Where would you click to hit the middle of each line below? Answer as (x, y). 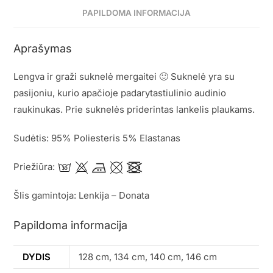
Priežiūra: (36, 167)
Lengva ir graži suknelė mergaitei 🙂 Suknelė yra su (124, 77)
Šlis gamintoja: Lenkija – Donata (82, 196)
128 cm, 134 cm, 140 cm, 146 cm (148, 257)
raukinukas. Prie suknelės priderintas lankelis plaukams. (134, 110)
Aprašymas (43, 49)
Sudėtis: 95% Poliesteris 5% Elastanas (97, 138)
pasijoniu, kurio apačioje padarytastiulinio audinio (120, 93)
